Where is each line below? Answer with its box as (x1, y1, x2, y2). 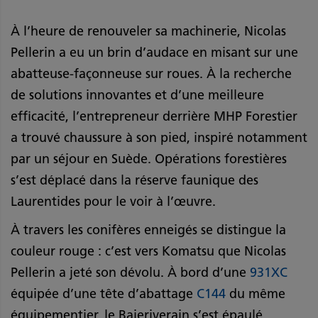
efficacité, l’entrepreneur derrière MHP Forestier (11, 108, 297, 124)
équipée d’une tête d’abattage (11, 285, 197, 302)
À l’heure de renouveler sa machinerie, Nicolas (11, 23, 286, 39)
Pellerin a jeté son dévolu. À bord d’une (11, 264, 250, 280)
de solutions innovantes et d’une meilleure (11, 87, 264, 103)
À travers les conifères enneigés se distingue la (11, 221, 286, 238)
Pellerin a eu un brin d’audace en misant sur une (11, 44, 298, 60)
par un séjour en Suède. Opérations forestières (11, 150, 287, 167)
